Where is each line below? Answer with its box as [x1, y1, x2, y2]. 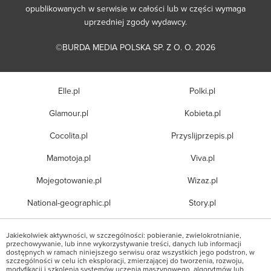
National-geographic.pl [27, 196, 111, 209]
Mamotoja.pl [47, 151, 91, 164]
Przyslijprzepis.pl [171, 129, 233, 142]
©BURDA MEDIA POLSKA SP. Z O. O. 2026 [56, 41, 215, 53]
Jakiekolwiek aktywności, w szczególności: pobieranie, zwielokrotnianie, [6, 229, 241, 240]
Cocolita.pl [50, 129, 88, 142]
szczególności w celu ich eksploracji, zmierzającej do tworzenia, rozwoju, [6, 255, 244, 266]
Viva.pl [190, 151, 215, 164]
